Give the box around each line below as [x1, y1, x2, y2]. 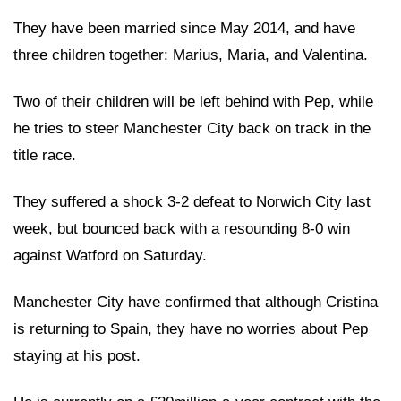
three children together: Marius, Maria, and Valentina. [13, 47, 368, 64]
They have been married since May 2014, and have [13, 20, 355, 38]
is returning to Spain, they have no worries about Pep [13, 320, 368, 338]
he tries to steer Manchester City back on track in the [13, 120, 371, 138]
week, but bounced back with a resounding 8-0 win [13, 220, 350, 238]
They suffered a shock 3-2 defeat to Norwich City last [13, 193, 371, 211]
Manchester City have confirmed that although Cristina [13, 294, 378, 311]
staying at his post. [13, 347, 141, 365]
